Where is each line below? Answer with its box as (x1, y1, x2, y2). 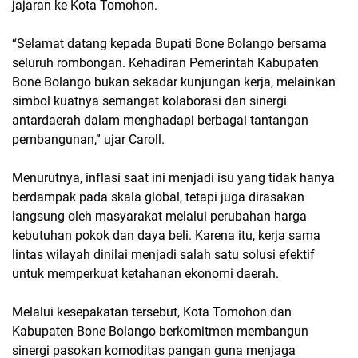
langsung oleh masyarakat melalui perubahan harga (12, 209, 307, 224)
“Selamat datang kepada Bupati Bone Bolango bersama (12, 36, 327, 51)
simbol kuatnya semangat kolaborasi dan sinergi (12, 93, 287, 109)
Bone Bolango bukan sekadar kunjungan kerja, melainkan (12, 74, 336, 89)
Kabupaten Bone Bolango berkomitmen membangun (12, 324, 308, 339)
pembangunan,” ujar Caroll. (12, 132, 165, 147)
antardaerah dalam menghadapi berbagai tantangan (12, 113, 308, 128)
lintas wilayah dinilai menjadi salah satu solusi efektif (12, 247, 315, 262)
